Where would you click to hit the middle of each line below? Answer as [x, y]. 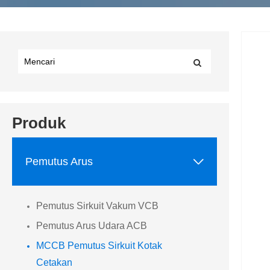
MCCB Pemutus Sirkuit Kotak [99, 246]
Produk [39, 123]
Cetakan [54, 263]
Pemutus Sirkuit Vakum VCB [97, 206]
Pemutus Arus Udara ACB [92, 226]
